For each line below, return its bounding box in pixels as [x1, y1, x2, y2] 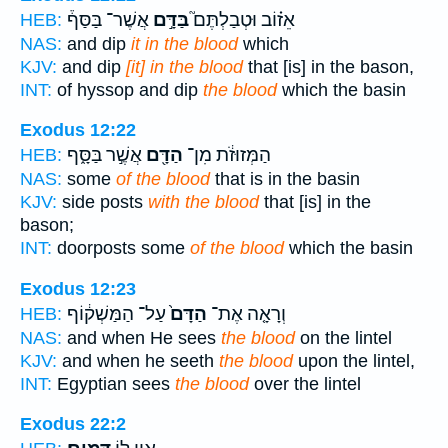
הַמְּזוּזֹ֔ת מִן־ [183, 144, 271, 167]
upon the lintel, [293, 350, 415, 371]
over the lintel [249, 373, 361, 394]
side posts [57, 192, 148, 213]
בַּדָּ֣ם [149, 8, 189, 31]
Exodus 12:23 [20, 278, 136, 299]
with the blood [148, 192, 259, 213]
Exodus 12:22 [20, 120, 136, 141]
